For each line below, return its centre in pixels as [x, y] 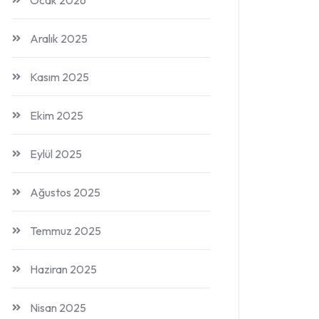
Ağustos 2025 [65, 192]
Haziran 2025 [63, 269]
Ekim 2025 [57, 115]
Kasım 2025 [59, 77]
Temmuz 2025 [66, 231]
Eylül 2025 [56, 154]
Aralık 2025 [59, 38]
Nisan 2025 [58, 308]
